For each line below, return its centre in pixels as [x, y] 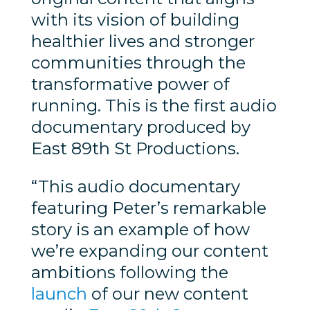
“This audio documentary [135, 186]
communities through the [138, 62]
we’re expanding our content [149, 250]
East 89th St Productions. [137, 148]
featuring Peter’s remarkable [148, 208]
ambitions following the [129, 272]
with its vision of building [135, 19]
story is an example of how [140, 229]
